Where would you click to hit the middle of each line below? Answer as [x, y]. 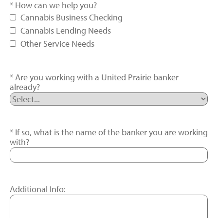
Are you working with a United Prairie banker [97, 77]
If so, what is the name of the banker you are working [111, 132]
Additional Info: [38, 189]
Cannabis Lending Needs [66, 30]
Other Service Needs [57, 44]
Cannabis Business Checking [72, 17]
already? [25, 87]
